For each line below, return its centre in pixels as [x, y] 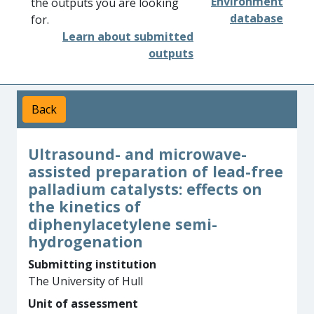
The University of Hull [86, 281]
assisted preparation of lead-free [156, 171]
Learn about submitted [128, 36]
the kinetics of [84, 206]
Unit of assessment [83, 303]
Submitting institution [92, 264]
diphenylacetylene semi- [123, 224]
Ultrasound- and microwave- [137, 154]
